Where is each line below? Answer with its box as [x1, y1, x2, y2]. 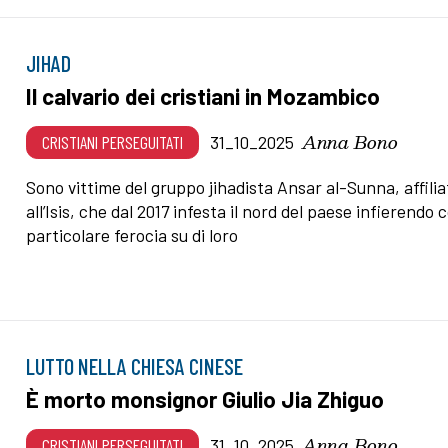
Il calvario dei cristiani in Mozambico [26, 81, 381, 110]
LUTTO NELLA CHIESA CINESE [26, 352, 244, 379]
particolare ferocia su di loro [26, 223, 239, 246]
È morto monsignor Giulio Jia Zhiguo [26, 384, 385, 413]
